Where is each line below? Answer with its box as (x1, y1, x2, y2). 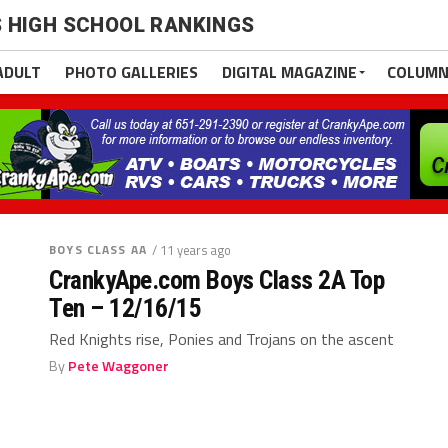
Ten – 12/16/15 (49, 293, 202, 323)
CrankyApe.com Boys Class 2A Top (49, 265, 385, 295)
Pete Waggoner (68, 355, 170, 377)
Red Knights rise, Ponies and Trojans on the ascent (49, 327, 395, 351)
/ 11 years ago (151, 240, 231, 260)
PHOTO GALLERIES (65, 60, 198, 84)
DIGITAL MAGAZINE (222, 60, 357, 84)
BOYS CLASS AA (49, 240, 147, 259)
